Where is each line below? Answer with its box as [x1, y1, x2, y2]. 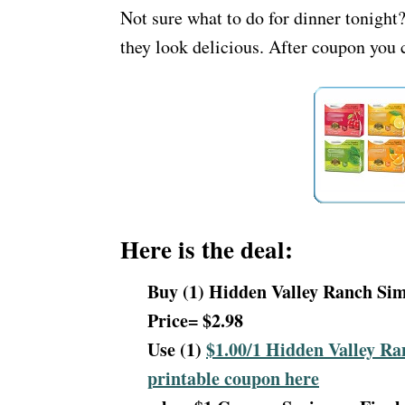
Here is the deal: [120, 231, 293, 267]
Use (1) [147, 336, 206, 363]
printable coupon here [147, 365, 319, 391]
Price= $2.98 [147, 307, 243, 334]
